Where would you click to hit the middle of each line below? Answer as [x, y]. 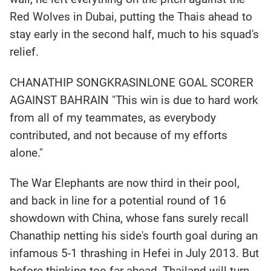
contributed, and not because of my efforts [119, 135]
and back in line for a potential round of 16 [118, 201]
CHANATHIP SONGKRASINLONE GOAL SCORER [132, 82]
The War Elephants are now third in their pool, [125, 183]
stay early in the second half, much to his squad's [135, 34]
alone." [27, 152]
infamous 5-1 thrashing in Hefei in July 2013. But [135, 253]
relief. [24, 52]
